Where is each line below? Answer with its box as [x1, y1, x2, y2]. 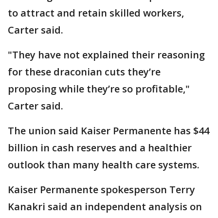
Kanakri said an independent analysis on [8, 200, 202, 214]
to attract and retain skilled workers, [8, 6, 184, 20]
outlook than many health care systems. [8, 158, 200, 172]
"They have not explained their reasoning [8, 48, 205, 62]
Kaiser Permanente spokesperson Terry [8, 183, 195, 197]
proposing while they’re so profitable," [8, 82, 190, 96]
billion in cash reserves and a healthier [8, 141, 192, 155]
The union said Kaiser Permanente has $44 [8, 124, 209, 138]
